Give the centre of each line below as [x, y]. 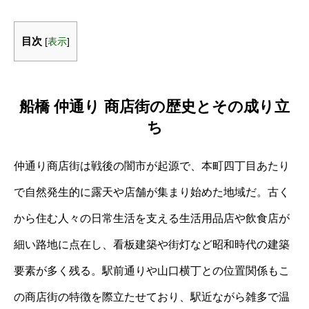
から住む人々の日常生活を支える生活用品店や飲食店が [152, 218]
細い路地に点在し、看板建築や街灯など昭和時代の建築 [152, 244]
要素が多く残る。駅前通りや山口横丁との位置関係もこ [152, 270]
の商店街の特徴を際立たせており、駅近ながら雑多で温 [152, 297]
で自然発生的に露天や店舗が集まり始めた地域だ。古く [152, 192]
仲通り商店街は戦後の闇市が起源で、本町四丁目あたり [152, 166]
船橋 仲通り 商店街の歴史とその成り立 [154, 106]
